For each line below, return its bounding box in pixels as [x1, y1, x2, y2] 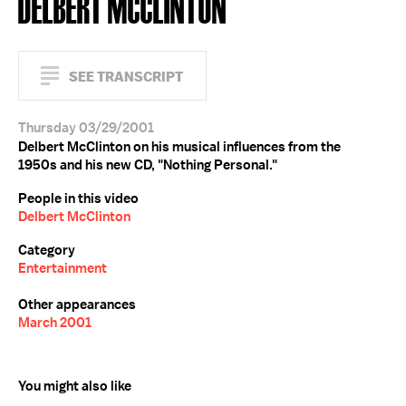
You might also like [18, 377, 131, 395]
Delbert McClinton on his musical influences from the [18, 138, 341, 156]
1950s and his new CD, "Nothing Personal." [18, 156, 277, 174]
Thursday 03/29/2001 [18, 119, 154, 137]
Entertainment [18, 259, 107, 277]
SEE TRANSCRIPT [69, 68, 183, 85]
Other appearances [18, 295, 136, 314]
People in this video [18, 189, 139, 208]
